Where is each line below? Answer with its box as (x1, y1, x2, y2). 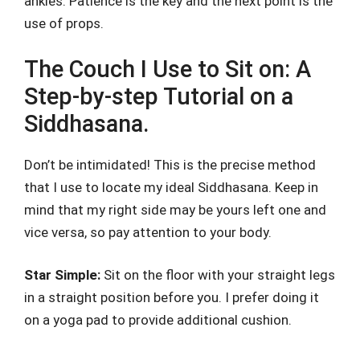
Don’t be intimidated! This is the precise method (24, 156, 316, 173)
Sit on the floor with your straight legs (104, 267, 335, 283)
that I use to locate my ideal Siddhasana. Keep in (24, 178, 318, 195)
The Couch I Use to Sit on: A (24, 55, 311, 83)
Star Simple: (24, 267, 104, 283)
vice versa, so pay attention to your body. (24, 223, 272, 240)
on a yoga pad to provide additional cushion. (24, 312, 292, 328)
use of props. (24, 15, 104, 31)
